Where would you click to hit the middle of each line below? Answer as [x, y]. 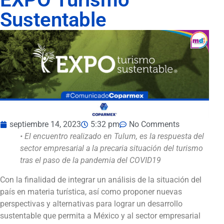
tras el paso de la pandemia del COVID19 [90, 160]
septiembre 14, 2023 [45, 124]
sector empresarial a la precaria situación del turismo [111, 148]
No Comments [154, 124]
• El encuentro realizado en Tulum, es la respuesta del [112, 136]
